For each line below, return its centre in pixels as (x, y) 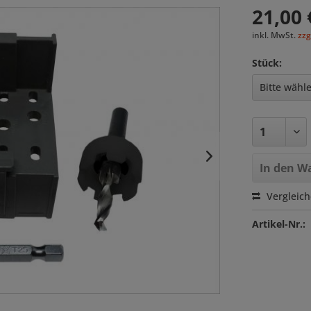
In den (277, 168)
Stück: (267, 63)
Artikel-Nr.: (279, 224)
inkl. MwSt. (275, 35)
